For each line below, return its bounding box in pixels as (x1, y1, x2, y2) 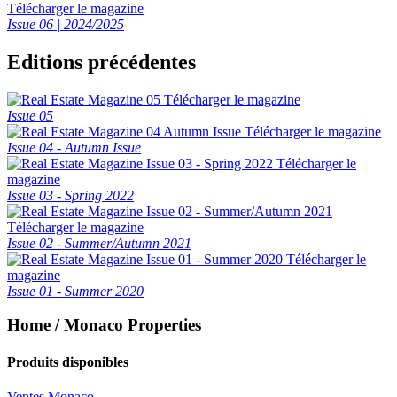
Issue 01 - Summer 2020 (7, 283, 144, 299)
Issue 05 (7, 107, 53, 123)
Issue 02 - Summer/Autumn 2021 (7, 235, 191, 251)
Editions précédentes (7, 50, 196, 74)
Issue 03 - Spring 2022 (7, 187, 134, 203)
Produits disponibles (7, 354, 128, 370)
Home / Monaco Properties (7, 315, 201, 335)
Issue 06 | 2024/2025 (7, 16, 124, 32)
